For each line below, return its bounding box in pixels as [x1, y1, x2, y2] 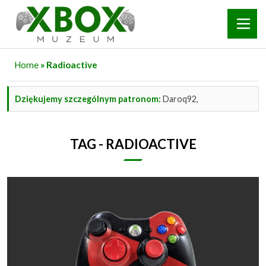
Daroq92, [161, 93, 198, 104]
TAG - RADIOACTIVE [69, 135, 197, 152]
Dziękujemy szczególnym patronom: [15, 93, 161, 104]
